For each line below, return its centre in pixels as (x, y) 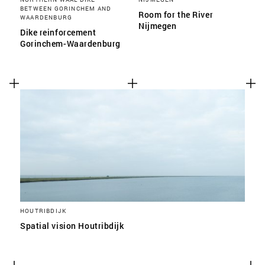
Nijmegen (158, 26)
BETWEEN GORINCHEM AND (66, 8)
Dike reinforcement (58, 32)
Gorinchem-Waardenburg (70, 43)
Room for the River (176, 14)
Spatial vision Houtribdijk (72, 226)
